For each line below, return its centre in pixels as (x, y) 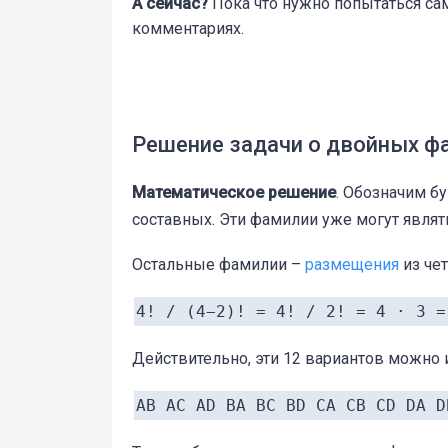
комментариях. (188, 28)
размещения (352, 264)
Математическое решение (234, 192)
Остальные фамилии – (218, 264)
